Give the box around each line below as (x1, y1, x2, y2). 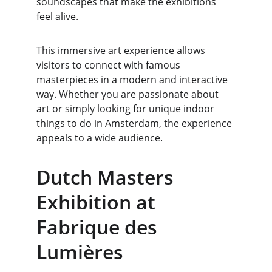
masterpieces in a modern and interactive (36, 73, 230, 86)
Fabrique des (36, 214, 162, 240)
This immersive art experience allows (36, 44, 208, 57)
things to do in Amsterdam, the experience (36, 117, 234, 130)
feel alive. (36, 10, 78, 23)
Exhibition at (36, 189, 160, 215)
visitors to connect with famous (36, 58, 183, 72)
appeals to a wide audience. (36, 131, 163, 144)
